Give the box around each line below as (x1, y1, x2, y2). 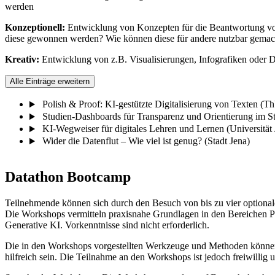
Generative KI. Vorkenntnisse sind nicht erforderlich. (5, 220, 209, 231)
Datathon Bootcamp (5, 169, 131, 185)
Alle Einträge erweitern (10, 77, 90, 87)
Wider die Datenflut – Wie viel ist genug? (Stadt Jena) (42, 136, 250, 147)
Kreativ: (5, 54, 42, 65)
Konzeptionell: (5, 22, 68, 33)
